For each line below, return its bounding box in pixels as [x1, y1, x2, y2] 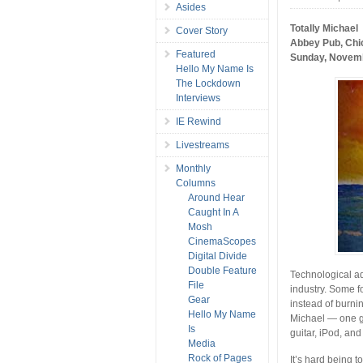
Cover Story [176, 24, 228, 36]
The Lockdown [176, 77, 241, 89]
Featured [176, 48, 216, 60]
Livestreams [176, 139, 229, 151]
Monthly [176, 162, 211, 174]
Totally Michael [290, 22, 359, 34]
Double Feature [188, 264, 257, 276]
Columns [176, 177, 216, 189]
